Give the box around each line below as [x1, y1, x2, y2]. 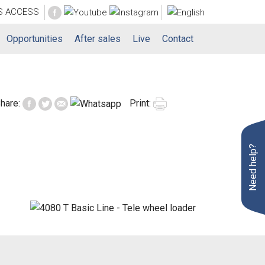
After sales [75, 33, 121, 44]
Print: [130, 98, 153, 109]
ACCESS [5, 7, 39, 17]
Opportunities [7, 33, 63, 44]
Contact [162, 33, 193, 44]
